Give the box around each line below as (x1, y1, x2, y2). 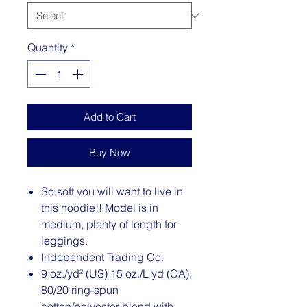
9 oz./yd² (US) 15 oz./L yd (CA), (41, 267, 192, 280)
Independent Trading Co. (41, 250, 164, 264)
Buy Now (89, 146, 130, 159)
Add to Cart (84, 110, 136, 123)
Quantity (27, 40, 68, 54)
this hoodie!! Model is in (41, 201, 158, 214)
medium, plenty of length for (41, 217, 177, 231)
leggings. (41, 234, 90, 247)
